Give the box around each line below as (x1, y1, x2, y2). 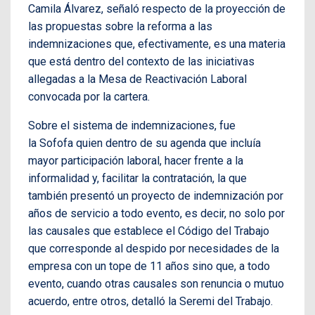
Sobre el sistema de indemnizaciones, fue (28, 118, 236, 132)
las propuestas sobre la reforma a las (28, 19, 212, 33)
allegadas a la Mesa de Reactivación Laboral (28, 72, 247, 86)
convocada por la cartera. (28, 89, 150, 103)
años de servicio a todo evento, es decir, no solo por (28, 206, 285, 220)
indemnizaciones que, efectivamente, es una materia (28, 37, 285, 51)
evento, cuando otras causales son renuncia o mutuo (28, 276, 284, 290)
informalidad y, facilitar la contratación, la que (28, 171, 247, 185)
